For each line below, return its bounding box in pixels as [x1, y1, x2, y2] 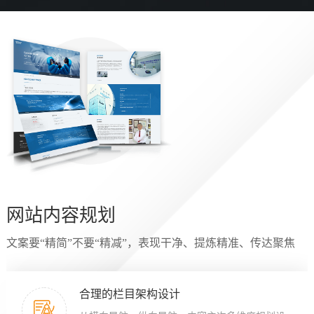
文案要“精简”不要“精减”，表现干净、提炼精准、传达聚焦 [6, 236, 295, 249]
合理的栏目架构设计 [78, 287, 180, 300]
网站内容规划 [6, 205, 116, 226]
